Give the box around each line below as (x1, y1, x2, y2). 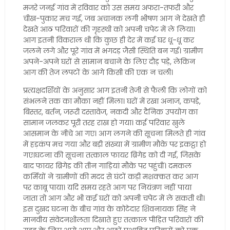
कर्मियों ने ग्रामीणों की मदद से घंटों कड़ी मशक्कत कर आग (23, 171, 198, 182)
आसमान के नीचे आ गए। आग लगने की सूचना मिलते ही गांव (23, 128, 205, 139)
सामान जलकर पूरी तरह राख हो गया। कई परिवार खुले (23, 118, 185, 128)
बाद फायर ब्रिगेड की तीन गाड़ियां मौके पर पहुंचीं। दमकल (23, 161, 191, 171)
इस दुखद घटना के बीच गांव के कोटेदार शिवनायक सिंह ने (23, 204, 196, 214)
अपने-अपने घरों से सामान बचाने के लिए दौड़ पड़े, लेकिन (23, 56, 195, 67)
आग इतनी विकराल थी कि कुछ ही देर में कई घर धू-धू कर (23, 35, 194, 45)
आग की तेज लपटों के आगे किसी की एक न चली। (23, 67, 173, 78)
